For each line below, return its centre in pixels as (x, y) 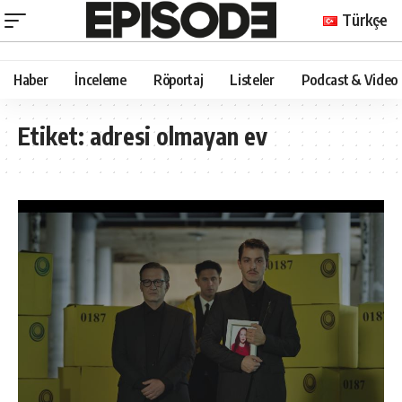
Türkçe (365, 19)
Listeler (252, 79)
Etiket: (54, 135)
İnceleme (100, 79)
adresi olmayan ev (179, 135)
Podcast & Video (349, 79)
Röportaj (178, 79)
